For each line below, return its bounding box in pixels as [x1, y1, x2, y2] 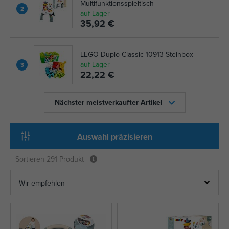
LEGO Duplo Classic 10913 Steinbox [80, 49, 193, 59]
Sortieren [15, 154, 47, 164]
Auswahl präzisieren [77, 130, 152, 143]
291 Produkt [47, 154, 84, 164]
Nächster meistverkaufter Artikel [54, 97, 163, 107]
